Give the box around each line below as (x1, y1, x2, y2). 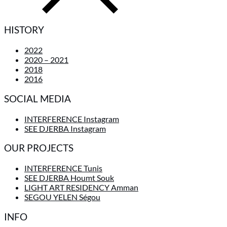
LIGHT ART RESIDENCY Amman (24, 182, 138, 193)
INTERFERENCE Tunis (24, 163, 102, 173)
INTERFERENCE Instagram (24, 113, 119, 124)
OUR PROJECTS (4, 142, 73, 154)
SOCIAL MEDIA (4, 93, 71, 104)
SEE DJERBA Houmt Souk (24, 173, 114, 183)
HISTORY (4, 24, 44, 36)
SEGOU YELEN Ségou (24, 192, 100, 202)
